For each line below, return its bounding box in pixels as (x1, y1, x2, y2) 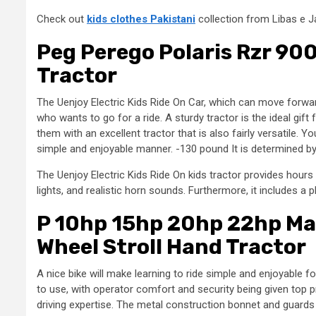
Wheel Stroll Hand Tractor (37, 234, 306, 260)
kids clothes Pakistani (87, 13, 195, 25)
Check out (37, 13, 87, 25)
